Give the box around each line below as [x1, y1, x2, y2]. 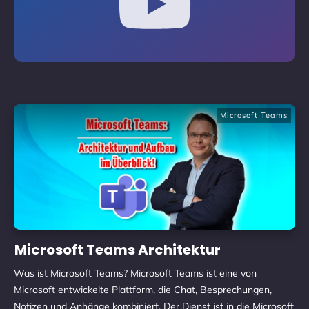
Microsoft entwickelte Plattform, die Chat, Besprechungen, [14, 283, 272, 296]
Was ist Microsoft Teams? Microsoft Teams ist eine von [14, 267, 257, 279]
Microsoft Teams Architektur [14, 240, 221, 259]
